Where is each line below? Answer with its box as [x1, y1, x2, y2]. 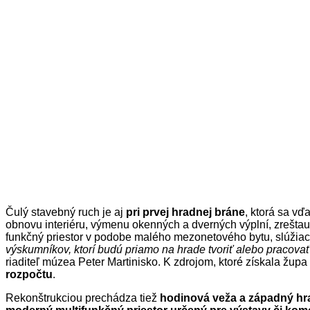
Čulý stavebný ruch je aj [6, 206, 126, 218]
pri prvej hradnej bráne [126, 206, 245, 218]
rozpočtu [6, 268, 53, 280]
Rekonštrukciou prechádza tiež [6, 291, 160, 304]
